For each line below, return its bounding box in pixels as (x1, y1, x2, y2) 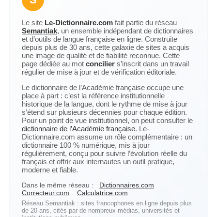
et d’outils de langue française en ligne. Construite (22, 35, 177, 43)
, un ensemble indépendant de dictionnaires (57, 27, 193, 35)
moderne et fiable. (22, 166, 78, 174)
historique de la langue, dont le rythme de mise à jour (22, 100, 187, 108)
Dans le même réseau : (22, 181, 93, 189)
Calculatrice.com (77, 189, 128, 197)
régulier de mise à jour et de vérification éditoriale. (22, 68, 177, 76)
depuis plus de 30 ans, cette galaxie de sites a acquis (22, 43, 189, 51)
